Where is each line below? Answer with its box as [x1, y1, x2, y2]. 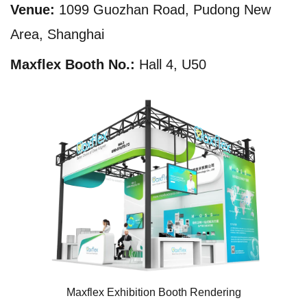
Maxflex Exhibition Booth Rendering [66, 286, 241, 298]
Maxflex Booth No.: [10, 56, 139, 72]
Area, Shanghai [10, 26, 104, 42]
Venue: [10, 1, 59, 17]
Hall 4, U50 [139, 56, 206, 72]
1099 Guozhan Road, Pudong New [59, 1, 271, 17]
